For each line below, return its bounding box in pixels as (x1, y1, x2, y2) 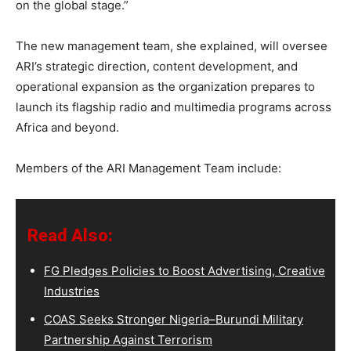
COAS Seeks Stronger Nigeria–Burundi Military (44, 312, 303, 327)
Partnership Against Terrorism (44, 332, 212, 347)
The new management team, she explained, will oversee (16, 38, 327, 53)
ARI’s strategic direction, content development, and (16, 59, 298, 74)
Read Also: (27, 226, 113, 245)
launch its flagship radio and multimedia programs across (16, 100, 331, 114)
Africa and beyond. (16, 120, 119, 135)
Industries (44, 284, 100, 299)
